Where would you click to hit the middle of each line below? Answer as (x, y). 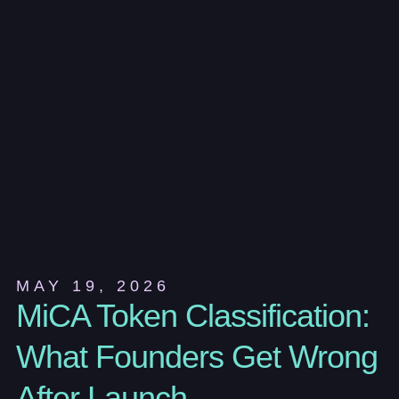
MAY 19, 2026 (93, 286)
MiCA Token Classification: (192, 316)
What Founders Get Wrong (196, 357)
